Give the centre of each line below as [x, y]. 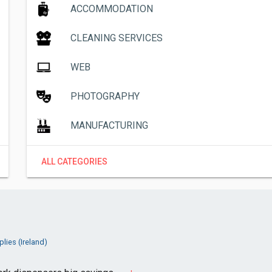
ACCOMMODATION [112, 9]
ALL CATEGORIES [74, 161]
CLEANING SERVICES [117, 38]
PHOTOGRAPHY [105, 96]
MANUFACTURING [109, 125]
